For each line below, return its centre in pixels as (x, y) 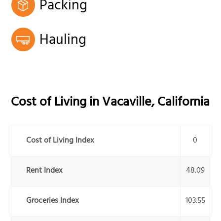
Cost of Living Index (60, 141)
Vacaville (127, 103)
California (184, 103)
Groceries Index (53, 202)
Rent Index (45, 171)
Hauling (63, 41)
